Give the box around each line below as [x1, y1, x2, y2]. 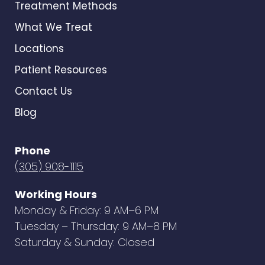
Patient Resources [15, 63, 107, 77]
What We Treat [15, 20, 92, 35]
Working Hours [15, 187, 97, 202]
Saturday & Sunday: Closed [15, 235, 154, 250]
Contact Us [15, 84, 72, 99]
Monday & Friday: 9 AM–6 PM [15, 203, 159, 218]
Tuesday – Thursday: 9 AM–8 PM [15, 219, 177, 234]
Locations [15, 41, 64, 56]
